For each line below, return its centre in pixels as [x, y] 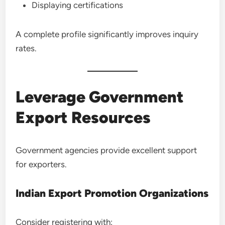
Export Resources [83, 118]
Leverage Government [100, 97]
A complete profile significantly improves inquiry [107, 34]
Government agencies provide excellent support [106, 150]
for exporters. [41, 164]
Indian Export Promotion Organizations [112, 193]
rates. [26, 48]
